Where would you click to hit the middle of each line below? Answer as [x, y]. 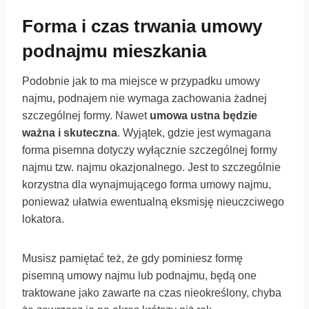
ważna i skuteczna [70, 133]
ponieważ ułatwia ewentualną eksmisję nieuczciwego [153, 202]
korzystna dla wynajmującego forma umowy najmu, [147, 185]
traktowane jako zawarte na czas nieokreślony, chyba [152, 293]
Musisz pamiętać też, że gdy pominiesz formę [132, 259]
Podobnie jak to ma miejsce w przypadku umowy [141, 81]
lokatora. [43, 219]
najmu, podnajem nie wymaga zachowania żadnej [144, 99]
